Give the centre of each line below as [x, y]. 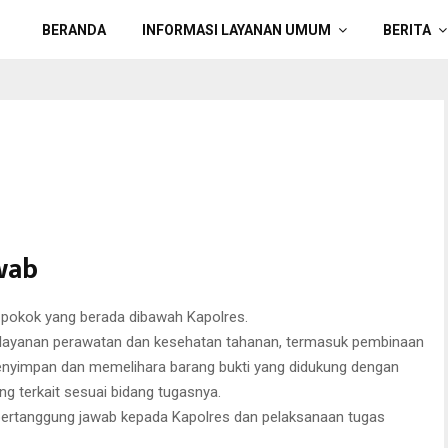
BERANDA [74, 30]
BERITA [407, 30]
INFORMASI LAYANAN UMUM [236, 30]
